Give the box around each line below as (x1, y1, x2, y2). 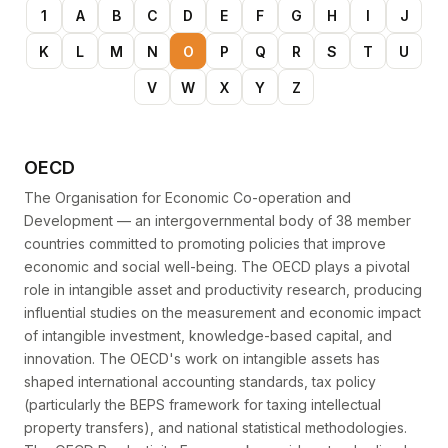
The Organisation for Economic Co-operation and (24, 189, 351, 206)
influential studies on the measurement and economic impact (24, 304, 421, 321)
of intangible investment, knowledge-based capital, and (24, 327, 392, 344)
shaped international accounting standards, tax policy (24, 373, 376, 390)
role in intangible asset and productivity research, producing (24, 281, 422, 298)
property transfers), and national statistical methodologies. (24, 419, 407, 436)
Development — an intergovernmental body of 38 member (24, 212, 411, 229)
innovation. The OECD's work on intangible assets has (24, 350, 380, 367)
